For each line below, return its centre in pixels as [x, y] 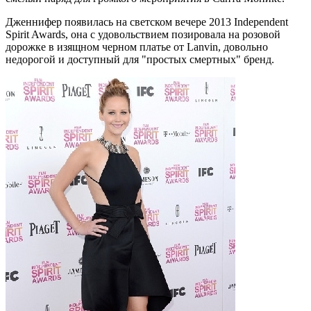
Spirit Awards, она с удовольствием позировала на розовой [143, 34]
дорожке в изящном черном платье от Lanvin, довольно [137, 47]
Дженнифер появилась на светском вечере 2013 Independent [147, 22]
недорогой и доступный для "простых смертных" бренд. [140, 59]
